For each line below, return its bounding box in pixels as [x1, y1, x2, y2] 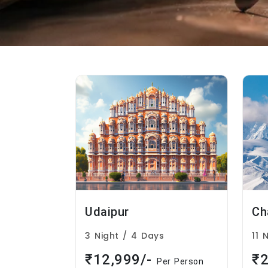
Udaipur [85, 205, 129, 220]
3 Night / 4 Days [85, 230, 164, 242]
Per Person [157, 257, 203, 267]
